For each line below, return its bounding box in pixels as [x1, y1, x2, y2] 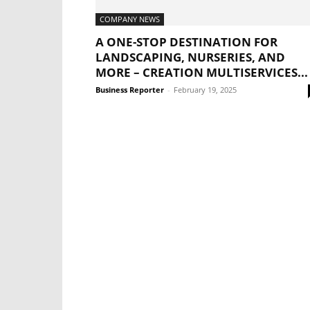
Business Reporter [95, 84, 164, 95]
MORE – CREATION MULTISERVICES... [95, 64, 308, 80]
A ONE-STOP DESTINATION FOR [95, 34, 277, 50]
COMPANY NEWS [100, 14, 160, 24]
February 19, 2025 [174, 84, 237, 95]
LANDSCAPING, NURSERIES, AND [95, 49, 285, 65]
